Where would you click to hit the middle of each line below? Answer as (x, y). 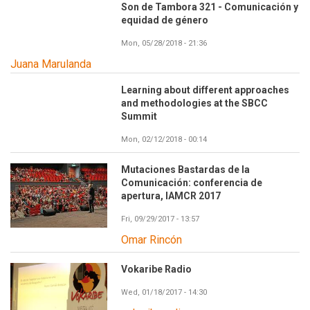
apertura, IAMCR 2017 (171, 195)
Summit (139, 116)
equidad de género (165, 20)
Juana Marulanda (51, 64)
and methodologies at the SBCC (194, 103)
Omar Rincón (152, 239)
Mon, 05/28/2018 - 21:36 (164, 43)
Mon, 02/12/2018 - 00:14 (164, 139)
